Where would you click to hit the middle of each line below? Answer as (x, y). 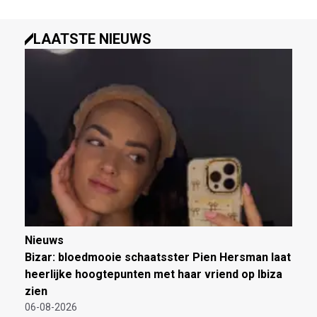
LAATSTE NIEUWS (92, 39)
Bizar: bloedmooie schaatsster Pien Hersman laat (158, 258)
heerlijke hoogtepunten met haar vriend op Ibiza (154, 275)
